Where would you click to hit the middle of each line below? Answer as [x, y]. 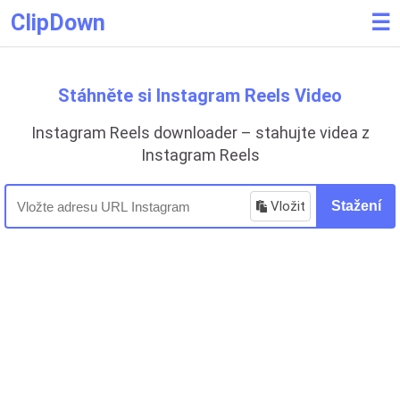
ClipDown [58, 23]
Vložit [288, 206]
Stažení [356, 206]
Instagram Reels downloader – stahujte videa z [200, 133]
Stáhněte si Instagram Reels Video [200, 96]
